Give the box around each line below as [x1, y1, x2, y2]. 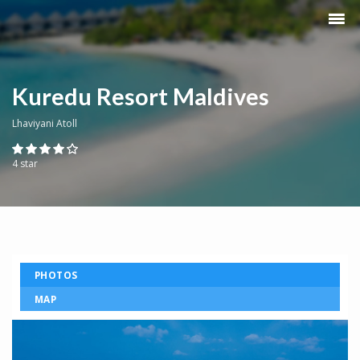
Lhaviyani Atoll [12, 117, 77, 130]
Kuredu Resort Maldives [12, 82, 269, 110]
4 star [12, 157, 38, 170]
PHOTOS [35, 268, 78, 281]
